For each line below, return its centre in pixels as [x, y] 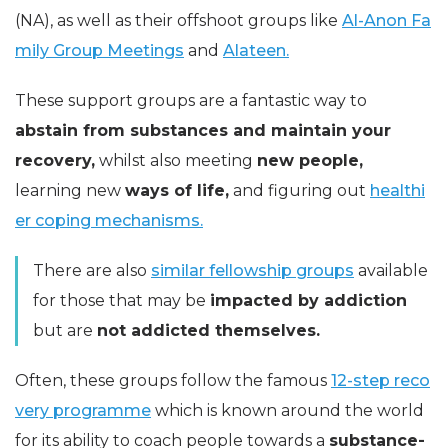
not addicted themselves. [208, 330]
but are [65, 330]
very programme [83, 410]
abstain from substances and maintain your [203, 130]
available [391, 270]
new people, [310, 160]
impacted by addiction [308, 300]
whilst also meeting [176, 160]
